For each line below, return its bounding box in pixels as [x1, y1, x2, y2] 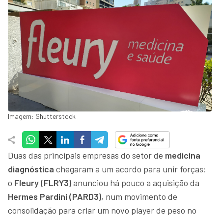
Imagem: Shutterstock [8, 112, 76, 120]
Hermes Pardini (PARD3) [8, 191, 101, 202]
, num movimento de [101, 191, 177, 202]
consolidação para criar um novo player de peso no [8, 205, 196, 216]
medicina [165, 150, 200, 161]
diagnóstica [8, 164, 54, 174]
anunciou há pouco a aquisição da [71, 177, 199, 188]
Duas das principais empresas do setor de [8, 150, 165, 161]
